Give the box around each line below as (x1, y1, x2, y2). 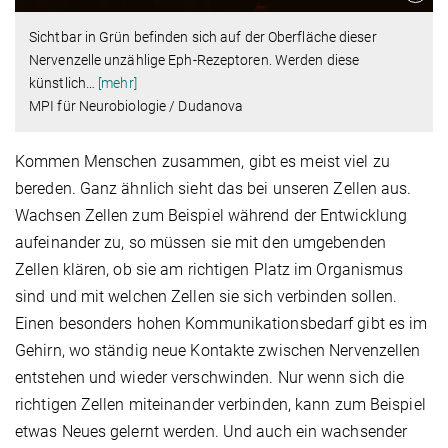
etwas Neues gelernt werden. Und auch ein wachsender (15, 421, 408, 441)
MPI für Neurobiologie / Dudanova (29, 97, 244, 114)
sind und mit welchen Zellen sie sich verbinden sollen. (15, 286, 398, 306)
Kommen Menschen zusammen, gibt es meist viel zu (15, 151, 390, 171)
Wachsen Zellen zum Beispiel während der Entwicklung (15, 205, 408, 225)
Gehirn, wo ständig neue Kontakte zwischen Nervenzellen (15, 340, 421, 360)
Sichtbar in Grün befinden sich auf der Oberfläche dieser (29, 28, 377, 45)
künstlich (29, 74, 86, 91)
